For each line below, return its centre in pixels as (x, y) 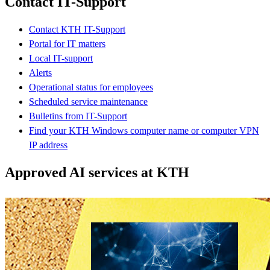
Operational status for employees (91, 87)
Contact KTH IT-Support (77, 29)
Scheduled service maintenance (88, 101)
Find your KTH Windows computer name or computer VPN (144, 130)
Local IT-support (61, 58)
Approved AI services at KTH (97, 172)
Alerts (40, 72)
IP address (48, 145)
